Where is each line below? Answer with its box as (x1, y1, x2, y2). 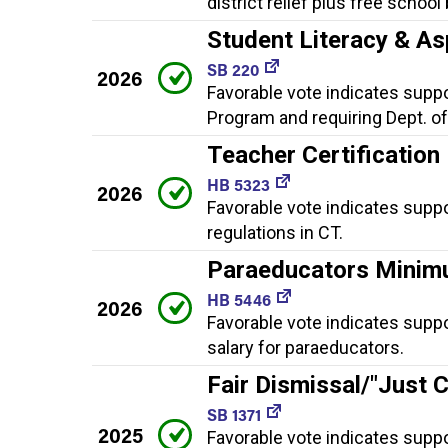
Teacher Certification (207, 140, 440, 169)
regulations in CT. (207, 221, 343, 243)
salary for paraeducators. (207, 336, 404, 358)
